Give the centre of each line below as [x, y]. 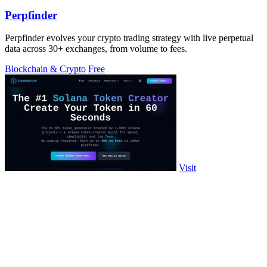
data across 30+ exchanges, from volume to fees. [96, 49]
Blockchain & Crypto [45, 69]
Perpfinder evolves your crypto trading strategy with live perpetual [129, 38]
